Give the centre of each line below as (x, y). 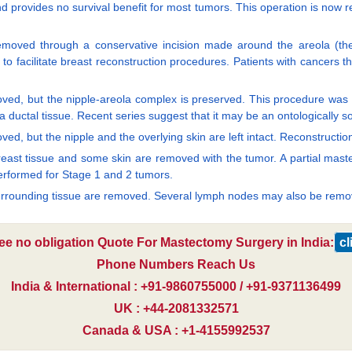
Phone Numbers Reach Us (176, 264)
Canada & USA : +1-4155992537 (176, 330)
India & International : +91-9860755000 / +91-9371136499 (176, 286)
